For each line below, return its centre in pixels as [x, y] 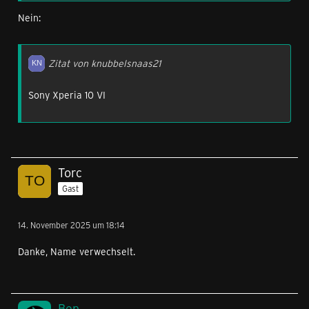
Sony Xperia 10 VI [67, 95]
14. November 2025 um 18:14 [71, 225]
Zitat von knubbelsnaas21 [104, 63]
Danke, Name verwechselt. [77, 251]
